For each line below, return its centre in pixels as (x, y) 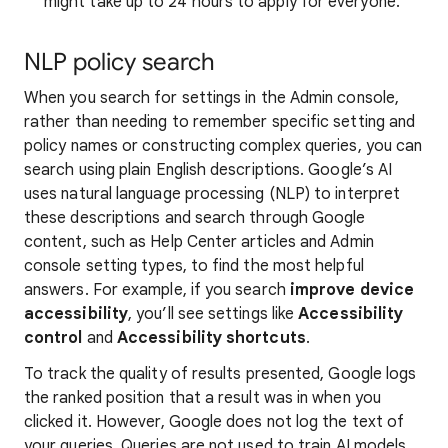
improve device (352, 290)
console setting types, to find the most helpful (194, 266)
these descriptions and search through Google (195, 218)
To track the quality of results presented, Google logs (220, 374)
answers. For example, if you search (157, 290)
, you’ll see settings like (213, 314)
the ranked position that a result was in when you (202, 398)
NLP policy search (119, 62)
